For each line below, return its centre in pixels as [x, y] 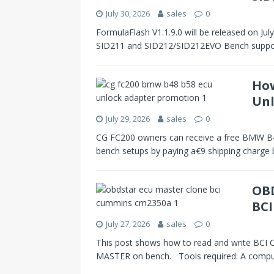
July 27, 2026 [128, 224]
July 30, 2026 [128, 13]
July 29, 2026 [128, 118]
